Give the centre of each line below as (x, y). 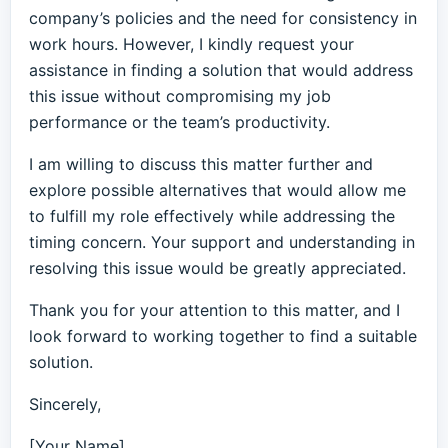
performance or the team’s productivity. (179, 122)
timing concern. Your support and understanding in (222, 242)
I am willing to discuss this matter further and (201, 164)
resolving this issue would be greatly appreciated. (217, 268)
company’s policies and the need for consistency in (223, 18)
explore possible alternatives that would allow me (217, 190)
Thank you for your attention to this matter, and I (214, 310)
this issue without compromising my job (180, 96)
